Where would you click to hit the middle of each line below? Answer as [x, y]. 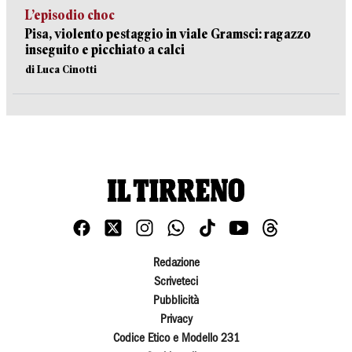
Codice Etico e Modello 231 [176, 339]
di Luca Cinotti [61, 70]
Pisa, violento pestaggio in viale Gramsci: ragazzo [168, 35]
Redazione [176, 264]
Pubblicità [176, 301]
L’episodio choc [70, 16]
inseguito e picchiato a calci [105, 50]
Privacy [176, 320]
